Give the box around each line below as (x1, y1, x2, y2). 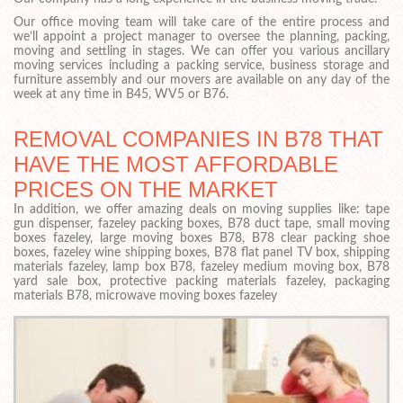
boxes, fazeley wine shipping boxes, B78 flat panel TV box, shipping (13, 246, 390, 259)
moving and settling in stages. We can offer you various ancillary (13, 44, 390, 58)
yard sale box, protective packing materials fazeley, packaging (13, 274, 390, 288)
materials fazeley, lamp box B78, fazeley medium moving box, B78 (13, 260, 390, 273)
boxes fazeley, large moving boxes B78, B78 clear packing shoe (13, 231, 390, 245)
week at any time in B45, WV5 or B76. (13, 87, 228, 101)
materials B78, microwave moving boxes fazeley (13, 289, 277, 302)
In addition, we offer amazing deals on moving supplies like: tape (13, 202, 390, 216)
